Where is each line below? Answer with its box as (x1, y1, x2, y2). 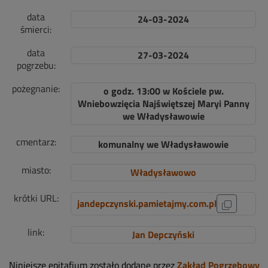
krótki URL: (13, 191, 59, 205)
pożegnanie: (12, 81, 60, 96)
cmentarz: (16, 135, 56, 149)
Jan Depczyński (132, 227, 194, 242)
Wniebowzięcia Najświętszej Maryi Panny (77, 96, 249, 111)
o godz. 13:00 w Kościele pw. (103, 84, 224, 98)
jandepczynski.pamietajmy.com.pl (77, 196, 217, 211)
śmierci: (20, 22, 51, 36)
